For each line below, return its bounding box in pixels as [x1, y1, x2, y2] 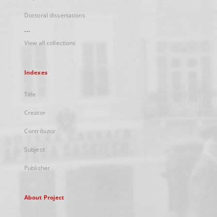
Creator [24, 108, 46, 117]
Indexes [24, 68, 47, 77]
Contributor [24, 127, 56, 135]
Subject [24, 145, 45, 154]
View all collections [24, 39, 76, 47]
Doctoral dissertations [24, 11, 85, 19]
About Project [24, 193, 64, 201]
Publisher [24, 164, 50, 172]
